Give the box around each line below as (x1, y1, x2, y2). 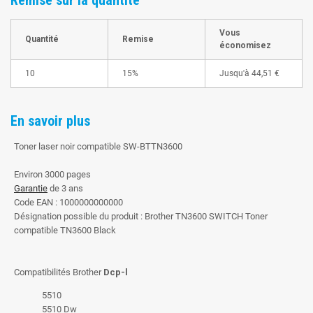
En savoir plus (10, 112, 90, 129)
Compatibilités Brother (14, 266, 103, 277)
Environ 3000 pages (14, 168, 91, 180)
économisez (219, 40, 271, 50)
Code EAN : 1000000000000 (14, 196, 123, 208)
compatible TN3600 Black (14, 224, 116, 235)
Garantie (14, 182, 48, 194)
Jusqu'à (219, 68, 249, 78)
